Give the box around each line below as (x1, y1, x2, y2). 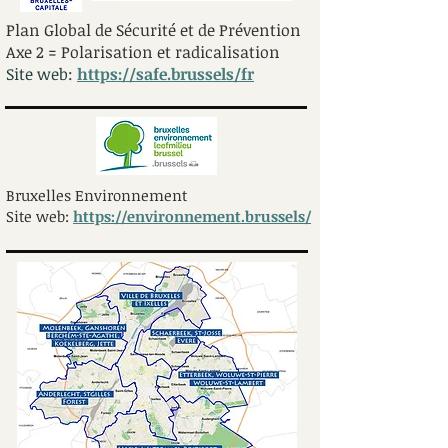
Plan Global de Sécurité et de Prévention (6, 19, 301, 41)
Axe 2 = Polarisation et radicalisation (6, 41, 280, 63)
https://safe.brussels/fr (77, 63, 254, 85)
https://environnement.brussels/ (73, 206, 311, 226)
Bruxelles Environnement (6, 185, 187, 205)
